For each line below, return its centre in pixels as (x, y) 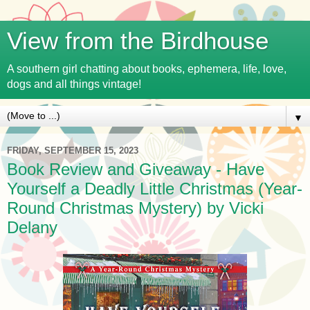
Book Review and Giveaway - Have (136, 169)
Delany (32, 227)
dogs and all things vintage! (74, 84)
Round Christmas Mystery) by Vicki (135, 208)
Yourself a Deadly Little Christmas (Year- (155, 189)
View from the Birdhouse (138, 41)
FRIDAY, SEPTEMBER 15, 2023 (73, 150)
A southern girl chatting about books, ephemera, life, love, (147, 69)
